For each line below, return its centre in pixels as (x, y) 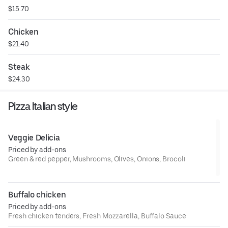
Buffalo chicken (37, 194)
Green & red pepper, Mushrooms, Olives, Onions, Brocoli (97, 159)
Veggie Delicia (34, 137)
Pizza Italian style (43, 106)
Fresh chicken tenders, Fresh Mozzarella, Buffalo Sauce (97, 216)
